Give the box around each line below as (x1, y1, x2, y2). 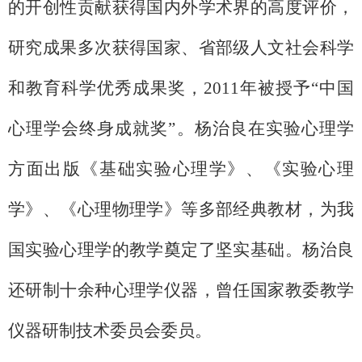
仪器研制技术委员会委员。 (8, 321, 212, 340)
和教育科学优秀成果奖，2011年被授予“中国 (8, 78, 354, 98)
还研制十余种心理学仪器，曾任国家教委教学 (8, 280, 354, 300)
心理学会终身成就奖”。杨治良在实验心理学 (8, 119, 354, 138)
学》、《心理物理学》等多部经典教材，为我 (8, 200, 354, 219)
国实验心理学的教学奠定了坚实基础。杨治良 (8, 240, 354, 259)
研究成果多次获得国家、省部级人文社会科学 (8, 38, 354, 57)
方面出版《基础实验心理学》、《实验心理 (8, 159, 354, 179)
